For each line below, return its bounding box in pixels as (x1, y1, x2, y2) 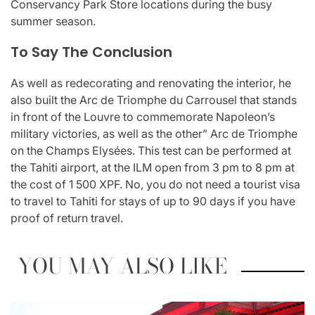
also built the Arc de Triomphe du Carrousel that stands (11, 93, 297, 108)
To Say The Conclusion (11, 42, 172, 63)
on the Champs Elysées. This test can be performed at (11, 143, 291, 158)
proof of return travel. (11, 211, 123, 226)
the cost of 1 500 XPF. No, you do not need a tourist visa (11, 177, 300, 192)
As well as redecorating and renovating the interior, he (11, 76, 291, 91)
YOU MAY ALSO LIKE (18, 250, 227, 283)
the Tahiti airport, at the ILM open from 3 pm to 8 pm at (11, 160, 295, 175)
